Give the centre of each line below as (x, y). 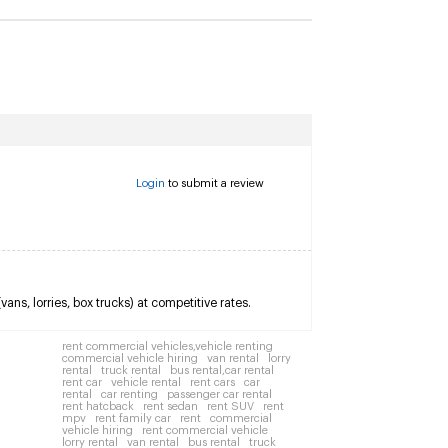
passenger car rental (219, 394)
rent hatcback (98, 406)
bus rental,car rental (222, 370)
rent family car (133, 418)
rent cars (212, 382)
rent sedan (170, 406)
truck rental (131, 370)
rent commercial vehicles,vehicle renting (167, 346)
